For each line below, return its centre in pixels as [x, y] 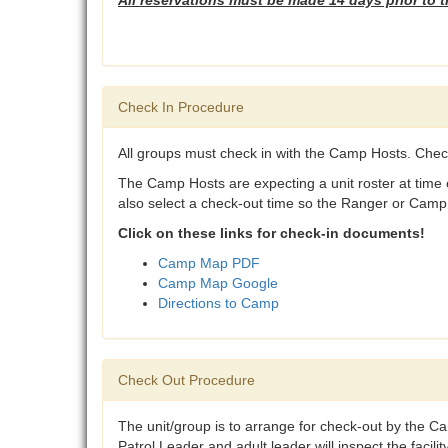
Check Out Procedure [186, 380]
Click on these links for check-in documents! [271, 233]
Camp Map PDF [209, 263]
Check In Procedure [181, 107]
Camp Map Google [220, 283]
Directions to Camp [218, 303]
